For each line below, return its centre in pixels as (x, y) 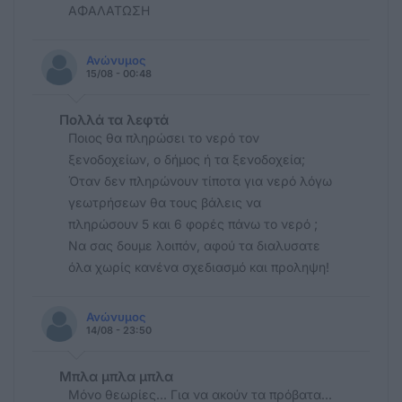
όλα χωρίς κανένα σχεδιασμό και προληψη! (199, 267)
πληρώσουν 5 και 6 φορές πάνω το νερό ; (193, 223)
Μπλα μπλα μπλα (116, 376)
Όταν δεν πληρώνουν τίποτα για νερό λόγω (200, 180)
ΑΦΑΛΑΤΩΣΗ (109, 10)
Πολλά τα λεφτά (114, 119)
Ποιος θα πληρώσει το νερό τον (164, 137)
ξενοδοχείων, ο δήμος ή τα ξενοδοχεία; (187, 159)
